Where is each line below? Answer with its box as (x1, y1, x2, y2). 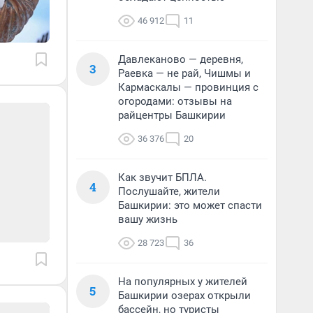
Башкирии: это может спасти (118, 199, 262, 212)
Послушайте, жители (118, 185, 220, 198)
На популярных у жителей (118, 275, 247, 288)
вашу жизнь (118, 213, 177, 226)
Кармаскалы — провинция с (118, 81, 259, 94)
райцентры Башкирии (118, 109, 226, 122)
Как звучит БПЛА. (118, 171, 207, 184)
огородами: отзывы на (118, 95, 232, 108)
